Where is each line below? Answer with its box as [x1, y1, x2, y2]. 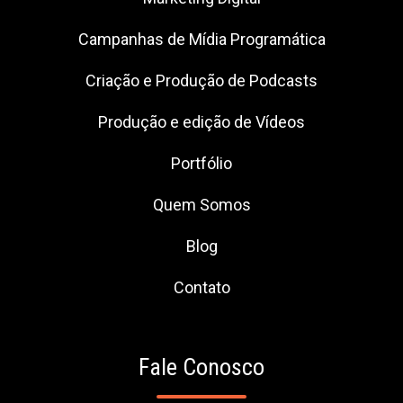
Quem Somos [152, 195, 251, 215]
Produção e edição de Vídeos [98, 112, 305, 132]
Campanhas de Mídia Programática [77, 30, 326, 49]
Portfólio [171, 154, 232, 174]
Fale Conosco [139, 354, 264, 381]
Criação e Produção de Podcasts [85, 71, 318, 91]
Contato [173, 278, 230, 298]
